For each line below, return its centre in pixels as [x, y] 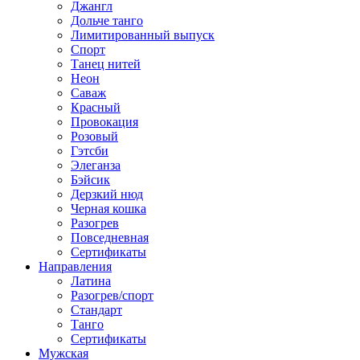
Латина [91, 280]
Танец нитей [106, 63]
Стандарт [96, 309]
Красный [96, 107]
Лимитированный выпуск [143, 35]
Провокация [104, 121]
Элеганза [96, 165]
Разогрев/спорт [112, 295]
